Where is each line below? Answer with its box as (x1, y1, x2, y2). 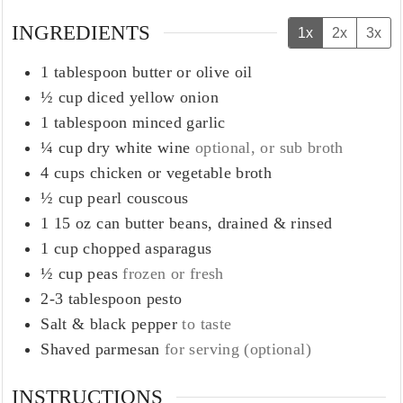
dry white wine (87, 138, 191, 157)
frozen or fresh (122, 264, 224, 282)
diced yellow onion (87, 87, 219, 106)
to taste (182, 314, 232, 333)
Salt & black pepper (40, 314, 178, 333)
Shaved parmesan (40, 339, 160, 358)
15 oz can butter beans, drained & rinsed (53, 213, 333, 232)
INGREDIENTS (12, 20, 151, 44)
